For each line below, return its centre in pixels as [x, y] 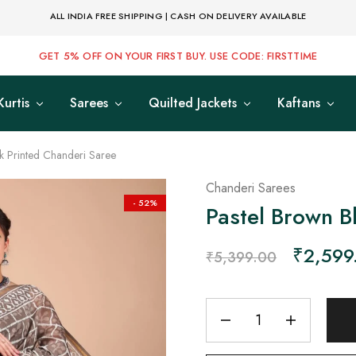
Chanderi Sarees [251, 188]
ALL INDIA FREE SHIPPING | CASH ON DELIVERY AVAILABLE [178, 15]
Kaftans [299, 103]
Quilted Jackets [193, 103]
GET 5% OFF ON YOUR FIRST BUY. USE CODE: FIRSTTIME [178, 56]
